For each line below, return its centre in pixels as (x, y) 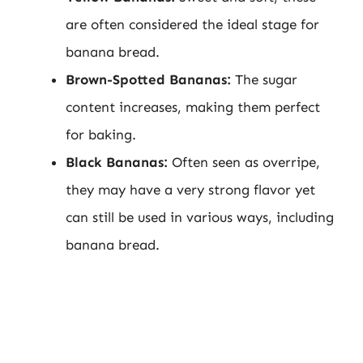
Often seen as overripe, (244, 162)
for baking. (101, 135)
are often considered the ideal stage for (192, 24)
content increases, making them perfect (193, 107)
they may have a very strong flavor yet (190, 190)
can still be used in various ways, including (200, 217)
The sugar (264, 79)
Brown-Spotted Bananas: (148, 79)
